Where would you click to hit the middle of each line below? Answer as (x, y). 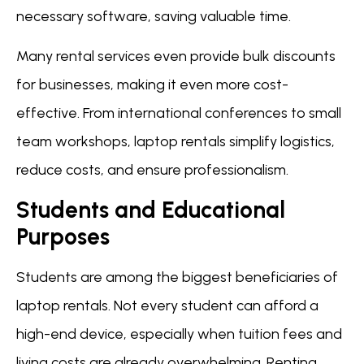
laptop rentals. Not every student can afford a (167, 305)
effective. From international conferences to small (179, 113)
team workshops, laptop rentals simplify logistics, (175, 142)
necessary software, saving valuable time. (154, 16)
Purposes (63, 236)
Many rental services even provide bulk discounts (176, 56)
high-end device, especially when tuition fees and (179, 334)
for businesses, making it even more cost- (152, 85)
